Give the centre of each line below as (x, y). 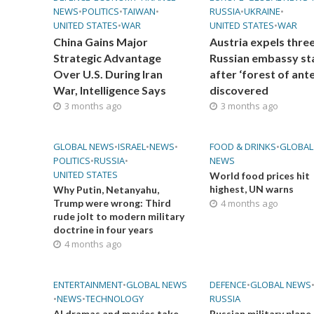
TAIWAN (139, 11)
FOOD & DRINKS (243, 146)
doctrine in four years (103, 229)
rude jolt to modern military (118, 216)
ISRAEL (131, 146)
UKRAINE (262, 11)
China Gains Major (100, 41)
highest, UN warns (251, 189)
